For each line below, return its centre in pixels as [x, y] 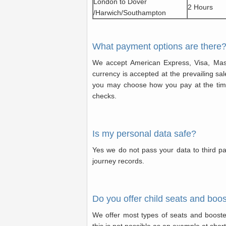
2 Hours [200, 7]
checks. [104, 96]
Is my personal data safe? [144, 134]
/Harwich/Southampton [130, 13]
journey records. [118, 161]
